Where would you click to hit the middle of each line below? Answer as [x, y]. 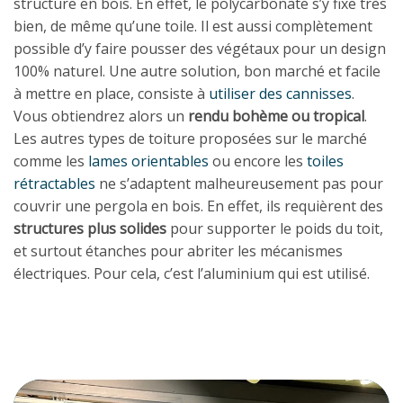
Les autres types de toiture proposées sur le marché [190, 139]
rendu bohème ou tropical [276, 116]
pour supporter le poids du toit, [275, 228]
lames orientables [148, 161]
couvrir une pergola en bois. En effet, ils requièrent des [198, 206]
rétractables [54, 184]
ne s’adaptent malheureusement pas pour [239, 184]
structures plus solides [90, 228]
